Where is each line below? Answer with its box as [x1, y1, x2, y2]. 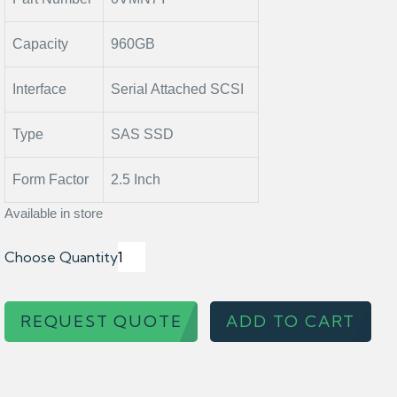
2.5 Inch [111, 172, 160, 187]
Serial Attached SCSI [111, 82, 244, 97]
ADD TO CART [226, 311, 356, 331]
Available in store [4, 206, 103, 221]
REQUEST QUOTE [20, 311, 183, 331]
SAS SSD [111, 127, 174, 142]
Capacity [12, 36, 68, 51]
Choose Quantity [4, 248, 118, 266]
